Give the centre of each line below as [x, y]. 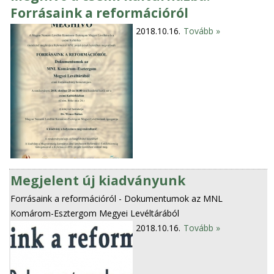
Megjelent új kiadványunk [98, 180]
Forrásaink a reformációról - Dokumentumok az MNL [117, 198]
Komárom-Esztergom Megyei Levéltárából [95, 213]
